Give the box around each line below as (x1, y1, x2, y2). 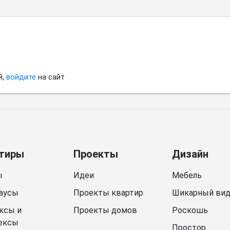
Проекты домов (73, 205, 137, 215)
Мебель (172, 170, 202, 180)
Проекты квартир (73, 187, 143, 198)
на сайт (36, 72, 65, 82)
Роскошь (172, 205, 208, 215)
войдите (6, 72, 36, 82)
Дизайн (172, 147, 208, 160)
